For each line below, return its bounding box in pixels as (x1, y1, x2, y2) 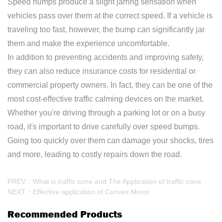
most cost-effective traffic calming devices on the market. (7, 95, 204, 103)
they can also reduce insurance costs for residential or (7, 67, 196, 75)
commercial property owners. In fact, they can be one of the (7, 81, 213, 89)
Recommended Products (7, 208, 122, 221)
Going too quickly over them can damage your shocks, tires (7, 136, 214, 145)
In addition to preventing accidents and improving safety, (7, 53, 204, 61)
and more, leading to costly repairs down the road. (7, 150, 182, 159)
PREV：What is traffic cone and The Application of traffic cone (7, 177, 201, 185)
